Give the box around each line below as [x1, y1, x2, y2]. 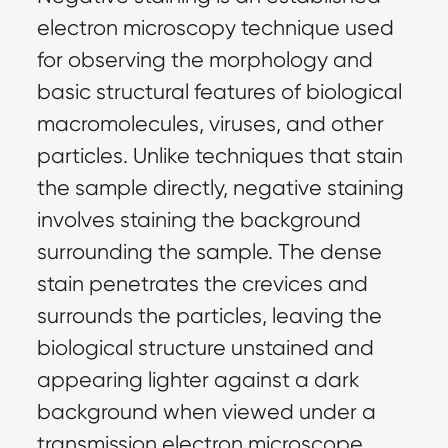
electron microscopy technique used [36, 15, 394, 41]
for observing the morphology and [36, 47, 373, 73]
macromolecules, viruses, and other [36, 111, 384, 137]
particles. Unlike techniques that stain [36, 143, 403, 169]
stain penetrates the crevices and [36, 271, 368, 297]
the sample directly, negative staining [36, 175, 404, 201]
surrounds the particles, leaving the [36, 303, 382, 329]
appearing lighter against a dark [36, 367, 360, 393]
